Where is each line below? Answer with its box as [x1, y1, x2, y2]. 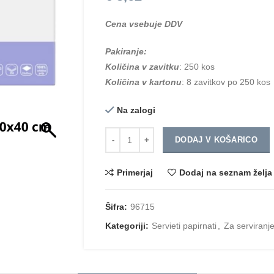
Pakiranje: [105, 46, 147, 56]
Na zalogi [117, 105, 156, 115]
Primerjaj [117, 168, 154, 177]
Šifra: [105, 202, 130, 212]
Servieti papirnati [152, 221, 217, 231]
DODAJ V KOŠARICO [175, 135, 257, 144]
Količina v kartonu [105, 77, 182, 87]
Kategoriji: [105, 221, 152, 231]
